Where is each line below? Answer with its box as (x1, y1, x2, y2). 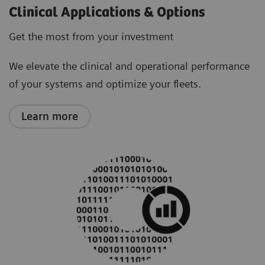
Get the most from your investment (9, 30, 173, 43)
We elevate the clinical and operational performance (9, 59, 250, 72)
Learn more (21, 109, 78, 122)
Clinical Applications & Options (9, 4, 205, 21)
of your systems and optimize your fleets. (9, 77, 201, 90)
